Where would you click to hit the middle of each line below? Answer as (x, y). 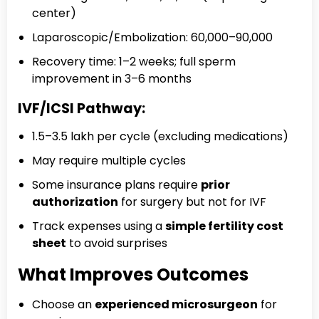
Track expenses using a (99, 226)
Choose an (63, 304)
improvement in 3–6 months (112, 78)
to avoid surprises (117, 243)
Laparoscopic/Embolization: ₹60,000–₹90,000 (152, 37)
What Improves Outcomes (133, 274)
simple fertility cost (224, 226)
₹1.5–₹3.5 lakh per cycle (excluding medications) (160, 136)
